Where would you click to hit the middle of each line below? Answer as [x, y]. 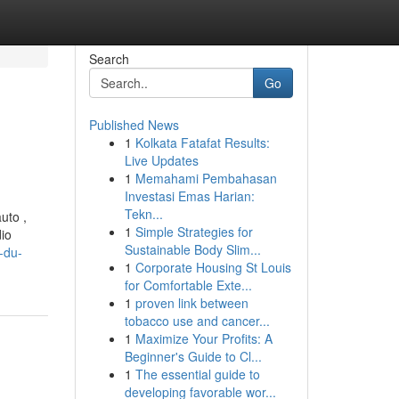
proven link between [191, 303]
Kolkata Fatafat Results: [202, 142]
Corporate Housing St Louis [213, 267]
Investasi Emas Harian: [189, 196]
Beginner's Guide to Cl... [193, 356]
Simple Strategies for [194, 232]
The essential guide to [197, 374]
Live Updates [161, 160]
